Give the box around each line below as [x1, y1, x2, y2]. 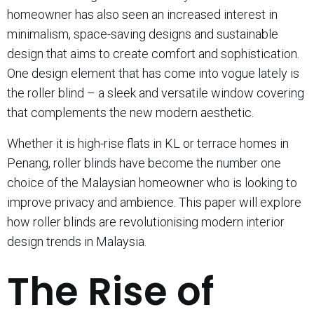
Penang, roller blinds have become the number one [7, 155, 281, 170]
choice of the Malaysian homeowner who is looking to [7, 175, 297, 190]
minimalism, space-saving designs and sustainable [7, 26, 278, 41]
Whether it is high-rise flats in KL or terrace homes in [7, 135, 289, 151]
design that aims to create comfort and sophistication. [7, 46, 299, 61]
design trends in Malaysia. [7, 233, 146, 249]
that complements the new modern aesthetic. [7, 104, 254, 120]
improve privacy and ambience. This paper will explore [7, 194, 301, 210]
